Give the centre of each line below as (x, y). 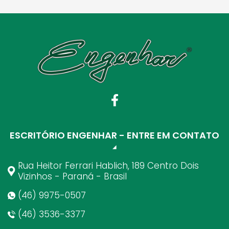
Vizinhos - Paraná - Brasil (72, 176)
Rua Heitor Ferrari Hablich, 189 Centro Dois (108, 165)
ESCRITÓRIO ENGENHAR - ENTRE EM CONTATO (114, 135)
